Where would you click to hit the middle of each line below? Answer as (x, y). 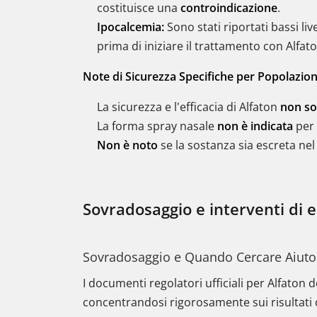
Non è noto (127, 145)
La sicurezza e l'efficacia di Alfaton (189, 107)
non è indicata (255, 126)
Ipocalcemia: (131, 27)
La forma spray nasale (157, 126)
